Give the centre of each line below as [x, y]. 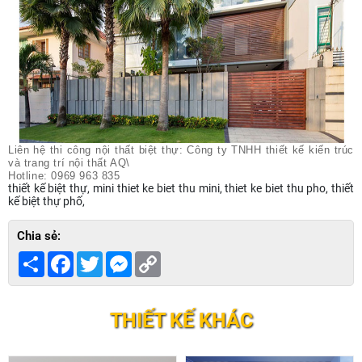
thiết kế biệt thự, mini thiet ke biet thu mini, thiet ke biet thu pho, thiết [181, 188]
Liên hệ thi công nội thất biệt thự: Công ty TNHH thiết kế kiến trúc [181, 149]
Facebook [98, 257]
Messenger [159, 257]
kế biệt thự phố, [46, 201]
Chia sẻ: [39, 236]
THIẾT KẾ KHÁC [181, 320]
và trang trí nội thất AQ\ [69, 162]
